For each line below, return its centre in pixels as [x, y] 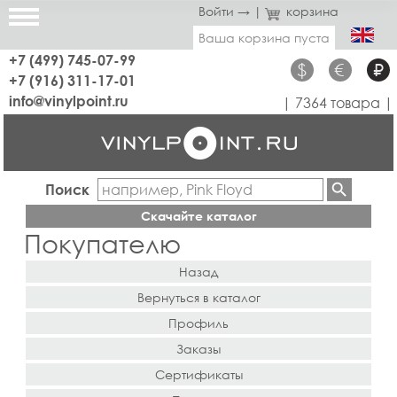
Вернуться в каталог [198, 297]
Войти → [224, 11]
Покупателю [102, 244]
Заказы [198, 348]
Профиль [198, 323]
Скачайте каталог [198, 216]
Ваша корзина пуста [264, 38]
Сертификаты [198, 374]
